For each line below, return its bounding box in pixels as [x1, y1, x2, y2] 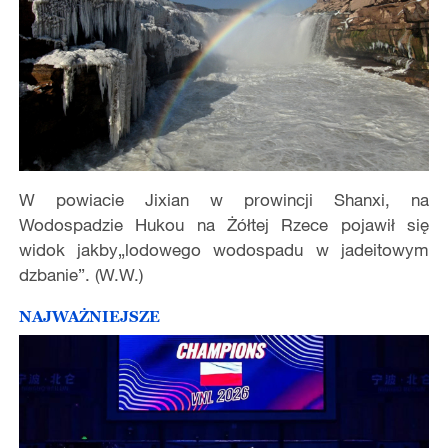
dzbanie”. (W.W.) [18, 264, 143, 286]
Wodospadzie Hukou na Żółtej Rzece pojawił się [18, 214, 430, 236]
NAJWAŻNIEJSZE [18, 306, 160, 325]
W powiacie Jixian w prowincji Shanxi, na [18, 189, 430, 211]
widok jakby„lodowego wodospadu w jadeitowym [18, 239, 430, 261]
